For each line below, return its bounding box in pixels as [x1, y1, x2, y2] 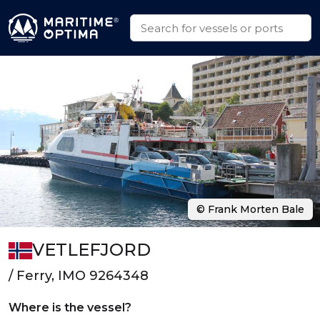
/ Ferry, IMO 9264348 [9, 268, 149, 284]
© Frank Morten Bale [196, 203, 304, 216]
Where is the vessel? [9, 301, 131, 314]
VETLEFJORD [32, 239, 151, 260]
